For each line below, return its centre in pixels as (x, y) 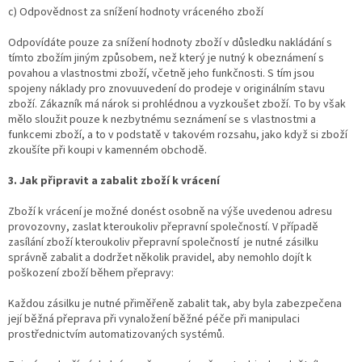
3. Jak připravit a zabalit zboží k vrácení (114, 181)
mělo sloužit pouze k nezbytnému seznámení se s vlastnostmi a (162, 119)
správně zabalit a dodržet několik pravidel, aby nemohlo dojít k (160, 257)
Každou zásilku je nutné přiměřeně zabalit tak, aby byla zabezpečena (175, 303)
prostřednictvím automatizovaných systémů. (116, 334)
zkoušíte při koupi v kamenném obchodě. (107, 150)
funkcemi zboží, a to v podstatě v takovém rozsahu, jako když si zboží (178, 135)
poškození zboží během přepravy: (91, 273)
